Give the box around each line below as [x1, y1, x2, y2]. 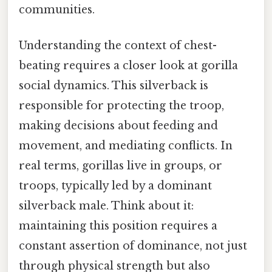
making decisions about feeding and [19, 119, 218, 133]
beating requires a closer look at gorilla [19, 59, 238, 73]
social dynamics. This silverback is [19, 79, 208, 93]
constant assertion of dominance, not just [19, 239, 247, 253]
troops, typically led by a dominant [19, 179, 212, 193]
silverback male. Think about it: [19, 199, 194, 213]
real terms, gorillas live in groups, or [19, 159, 222, 173]
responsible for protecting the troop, [19, 99, 224, 113]
